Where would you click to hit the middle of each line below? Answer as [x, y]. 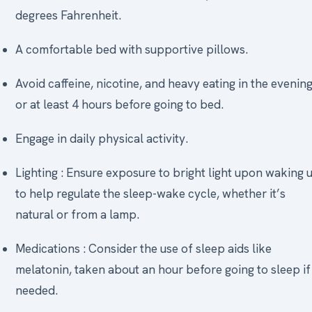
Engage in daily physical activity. [102, 138]
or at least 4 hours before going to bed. [120, 104]
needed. [37, 290]
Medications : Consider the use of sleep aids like [144, 248]
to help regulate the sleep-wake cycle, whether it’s [151, 193]
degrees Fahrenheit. [69, 16]
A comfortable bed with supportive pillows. [132, 49]
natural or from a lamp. [78, 214]
